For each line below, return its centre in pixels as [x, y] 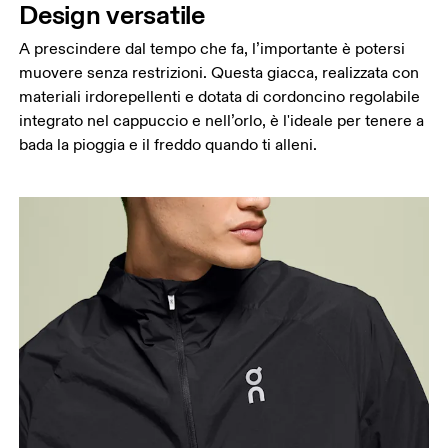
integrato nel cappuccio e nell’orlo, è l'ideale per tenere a [222, 120]
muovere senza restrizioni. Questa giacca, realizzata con [219, 72]
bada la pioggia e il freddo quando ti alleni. [168, 144]
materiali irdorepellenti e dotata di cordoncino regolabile [220, 96]
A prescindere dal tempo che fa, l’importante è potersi [212, 48]
